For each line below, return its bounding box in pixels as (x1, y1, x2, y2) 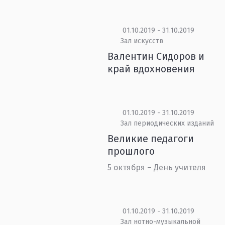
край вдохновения (107, 63, 195, 75)
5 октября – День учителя (107, 163, 206, 172)
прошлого (107, 145, 155, 157)
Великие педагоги (107, 133, 194, 145)
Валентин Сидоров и (107, 50, 205, 62)
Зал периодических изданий (120, 119, 214, 128)
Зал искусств (120, 37, 163, 45)
